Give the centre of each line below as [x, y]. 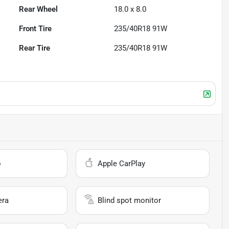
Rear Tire [35, 48]
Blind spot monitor [130, 201]
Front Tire [36, 29]
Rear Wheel [39, 9]
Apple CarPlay [122, 164]
